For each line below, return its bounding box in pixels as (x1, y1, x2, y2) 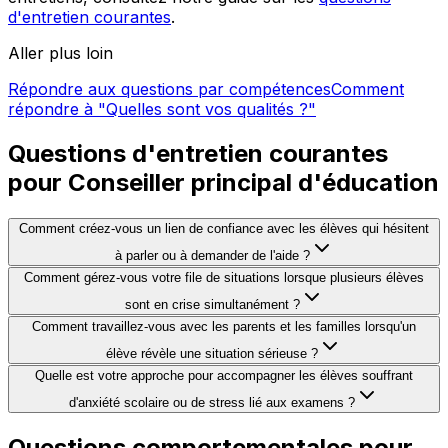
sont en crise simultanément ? (124, 296, 300, 312)
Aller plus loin (8, 42, 113, 63)
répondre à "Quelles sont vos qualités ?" (8, 98, 316, 119)
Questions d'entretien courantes (8, 138, 388, 168)
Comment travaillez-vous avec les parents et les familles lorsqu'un (32, 318, 416, 334)
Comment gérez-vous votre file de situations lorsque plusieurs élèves (24, 269, 424, 285)
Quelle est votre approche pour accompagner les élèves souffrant (35, 367, 413, 383)
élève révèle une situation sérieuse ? (106, 345, 318, 361)
